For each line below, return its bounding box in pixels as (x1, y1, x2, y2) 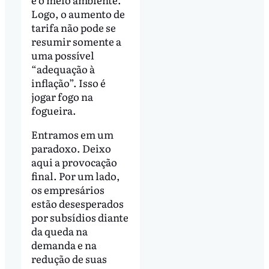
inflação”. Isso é (31, 74, 106, 90)
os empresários (31, 181, 104, 197)
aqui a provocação (31, 154, 117, 169)
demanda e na (31, 237, 97, 252)
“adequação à (31, 61, 95, 76)
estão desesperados (31, 195, 124, 211)
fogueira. (31, 102, 76, 118)
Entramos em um (31, 126, 113, 142)
